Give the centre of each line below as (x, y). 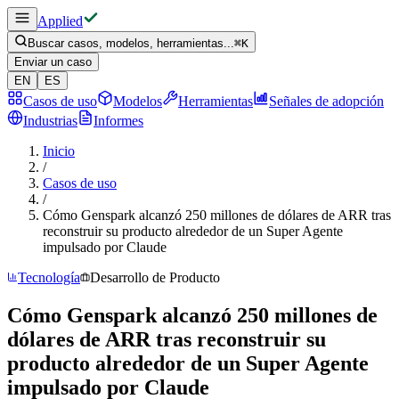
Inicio (59, 151)
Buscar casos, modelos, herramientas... (131, 43)
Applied (60, 21)
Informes (118, 121)
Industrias (50, 121)
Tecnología (49, 277)
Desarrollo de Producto (155, 277)
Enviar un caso (53, 62)
